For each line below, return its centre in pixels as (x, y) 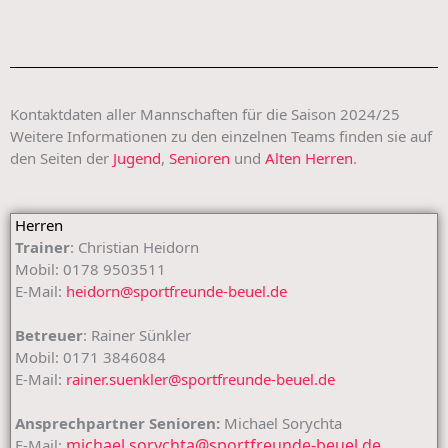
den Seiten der (61, 158)
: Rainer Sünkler (137, 335)
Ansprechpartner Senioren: (117, 423)
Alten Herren (309, 158)
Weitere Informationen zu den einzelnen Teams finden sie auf (221, 136)
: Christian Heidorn (134, 247)
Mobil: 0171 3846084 (88, 357)
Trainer (40, 247)
